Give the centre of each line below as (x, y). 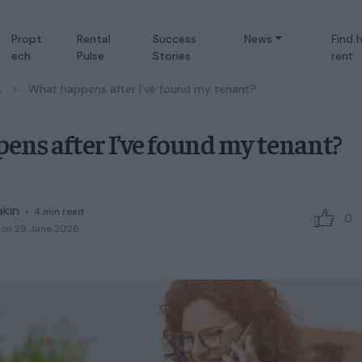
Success (174, 39)
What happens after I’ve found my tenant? (142, 89)
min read (63, 212)
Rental (93, 39)
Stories (171, 56)
